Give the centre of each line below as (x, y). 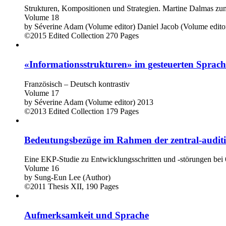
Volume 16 (42, 168)
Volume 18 (42, 18)
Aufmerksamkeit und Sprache (87, 215)
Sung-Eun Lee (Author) (72, 178)
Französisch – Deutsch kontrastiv (77, 84)
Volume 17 (42, 93)
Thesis (58, 187)
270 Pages (122, 36)
